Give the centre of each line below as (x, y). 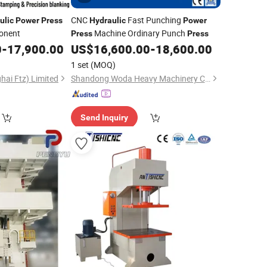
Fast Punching (154, 20)
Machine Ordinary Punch (139, 33)
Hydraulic (107, 20)
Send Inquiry (104, 117)
